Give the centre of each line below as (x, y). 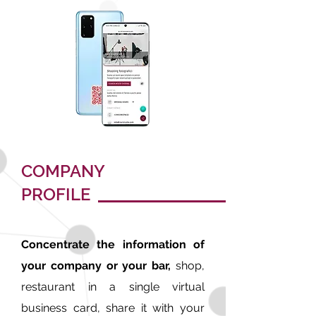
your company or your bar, (96, 266)
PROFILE (56, 194)
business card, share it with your (113, 308)
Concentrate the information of (113, 244)
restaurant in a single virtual (113, 287)
